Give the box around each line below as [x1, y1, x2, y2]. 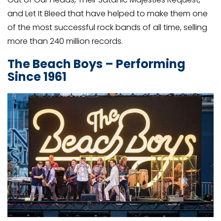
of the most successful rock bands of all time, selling [7, 21, 207, 33]
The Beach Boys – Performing [7, 56, 185, 73]
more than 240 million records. [7, 35, 123, 47]
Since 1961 [7, 69, 67, 85]
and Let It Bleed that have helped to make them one [7, 7, 208, 19]
